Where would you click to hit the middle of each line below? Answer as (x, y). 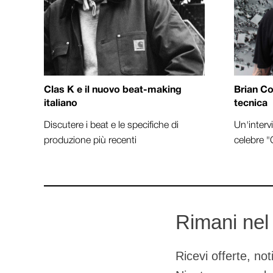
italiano (61, 104)
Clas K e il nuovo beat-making (113, 90)
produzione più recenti (90, 141)
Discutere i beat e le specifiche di (111, 126)
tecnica (251, 104)
